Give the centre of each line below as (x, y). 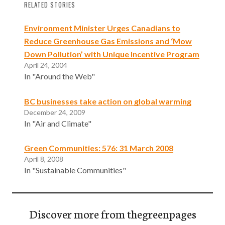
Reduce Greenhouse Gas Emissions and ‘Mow (108, 41)
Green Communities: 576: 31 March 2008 (99, 148)
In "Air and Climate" (58, 123)
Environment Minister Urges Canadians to (102, 28)
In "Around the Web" (60, 76)
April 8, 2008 (44, 159)
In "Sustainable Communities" (75, 170)
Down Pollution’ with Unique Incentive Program (112, 54)
